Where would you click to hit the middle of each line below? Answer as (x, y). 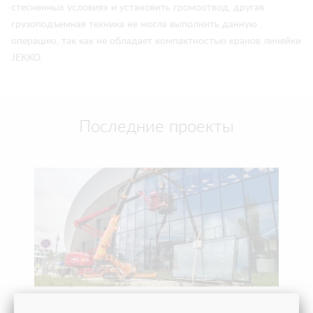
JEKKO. (27, 58)
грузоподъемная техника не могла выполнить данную (134, 24)
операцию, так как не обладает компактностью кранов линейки (156, 41)
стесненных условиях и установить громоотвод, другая (138, 8)
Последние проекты (156, 127)
